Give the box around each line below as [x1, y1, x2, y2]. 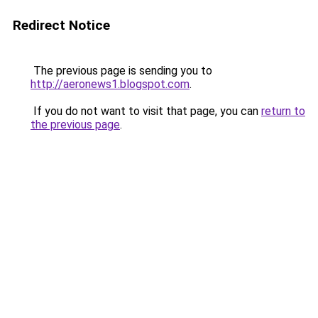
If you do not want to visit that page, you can [31, 104, 261, 118]
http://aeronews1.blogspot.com [31, 77, 190, 91]
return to [261, 104, 305, 118]
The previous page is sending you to [31, 64, 212, 77]
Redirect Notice [13, 17, 110, 33]
